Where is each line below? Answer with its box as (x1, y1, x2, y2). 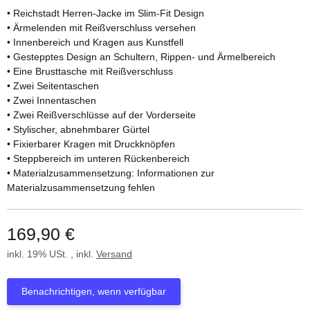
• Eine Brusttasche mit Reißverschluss (7, 66, 173, 77)
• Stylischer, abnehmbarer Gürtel (7, 124, 149, 136)
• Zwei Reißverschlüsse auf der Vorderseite (7, 109, 196, 121)
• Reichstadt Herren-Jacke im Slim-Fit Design (7, 8, 204, 19)
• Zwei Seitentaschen (7, 80, 99, 92)
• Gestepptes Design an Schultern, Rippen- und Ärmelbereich (7, 51, 275, 63)
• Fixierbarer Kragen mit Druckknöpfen (7, 138, 175, 150)
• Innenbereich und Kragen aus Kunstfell (7, 37, 183, 48)
